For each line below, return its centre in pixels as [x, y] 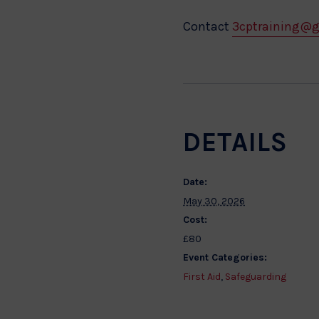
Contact [208, 26]
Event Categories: [225, 257]
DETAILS [235, 142]
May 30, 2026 [214, 201]
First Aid [202, 277]
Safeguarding [256, 277]
